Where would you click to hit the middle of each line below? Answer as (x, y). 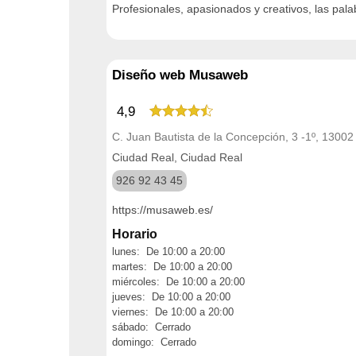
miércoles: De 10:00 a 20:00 (178, 281)
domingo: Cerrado (154, 342)
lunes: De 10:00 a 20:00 (168, 251)
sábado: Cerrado (151, 327)
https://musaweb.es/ (163, 209)
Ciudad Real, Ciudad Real (177, 157)
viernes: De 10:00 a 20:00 (173, 311)
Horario (135, 234)
